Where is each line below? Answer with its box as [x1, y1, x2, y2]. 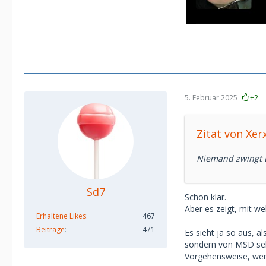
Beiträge [36, 224, 65, 235]
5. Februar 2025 [185, 92, 237, 103]
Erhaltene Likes [36, 211, 86, 221]
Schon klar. [185, 191, 226, 203]
